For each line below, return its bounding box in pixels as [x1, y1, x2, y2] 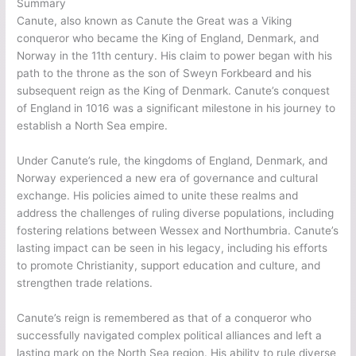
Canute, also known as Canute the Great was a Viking [17, 14, 292, 27]
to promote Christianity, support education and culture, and [17, 258, 321, 272]
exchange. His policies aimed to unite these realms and [17, 188, 299, 202]
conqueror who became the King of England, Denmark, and [17, 31, 319, 44]
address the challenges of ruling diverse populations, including [17, 206, 335, 219]
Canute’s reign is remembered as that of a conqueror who [17, 311, 312, 324]
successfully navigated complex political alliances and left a [17, 328, 323, 342]
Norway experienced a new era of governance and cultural [17, 171, 319, 184]
